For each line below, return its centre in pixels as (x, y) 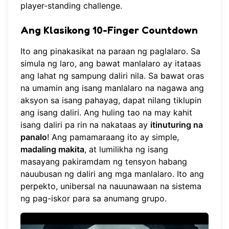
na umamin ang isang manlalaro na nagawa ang (112, 88)
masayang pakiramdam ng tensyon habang (104, 161)
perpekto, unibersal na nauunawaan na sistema (111, 186)
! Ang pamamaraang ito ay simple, (113, 137)
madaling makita (52, 149)
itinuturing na (177, 124)
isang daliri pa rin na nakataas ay (85, 124)
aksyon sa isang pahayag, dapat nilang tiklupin (111, 100)
